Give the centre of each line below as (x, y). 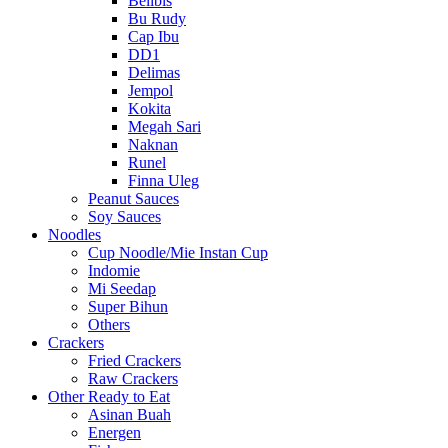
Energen (114, 433)
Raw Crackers (133, 379)
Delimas (154, 73)
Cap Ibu (153, 37)
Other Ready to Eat (109, 397)
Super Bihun (128, 307)
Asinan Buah (129, 415)
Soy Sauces (124, 217)
